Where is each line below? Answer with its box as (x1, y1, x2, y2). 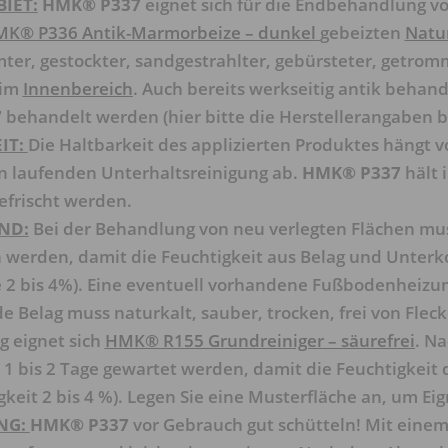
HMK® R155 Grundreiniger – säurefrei (104, 329, 415, 352)
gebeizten (319, 21, 405, 44)
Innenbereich (22, 77, 133, 100)
